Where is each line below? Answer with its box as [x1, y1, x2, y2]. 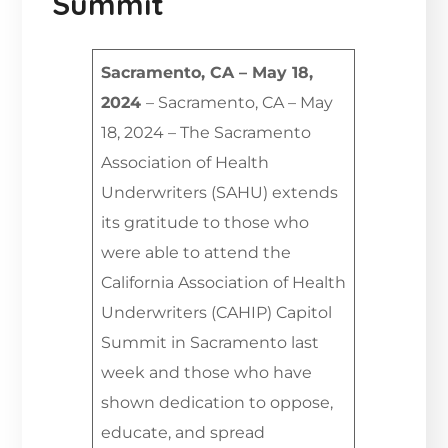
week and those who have [101, 363, 313, 383]
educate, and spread [101, 423, 266, 443]
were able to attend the [101, 243, 292, 263]
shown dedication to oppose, [101, 393, 334, 413]
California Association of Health [101, 273, 347, 293]
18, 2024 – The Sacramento [101, 123, 312, 143]
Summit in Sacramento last [101, 333, 320, 353]
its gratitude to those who [101, 213, 310, 233]
